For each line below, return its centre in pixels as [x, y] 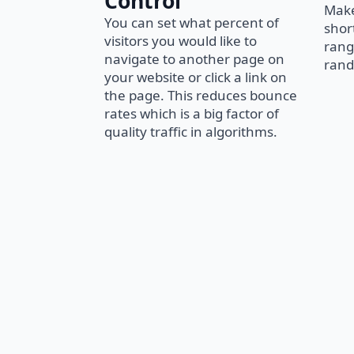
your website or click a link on [196, 77]
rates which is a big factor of [192, 113]
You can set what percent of [192, 23]
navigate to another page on [194, 59]
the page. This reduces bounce [201, 95]
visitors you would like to [181, 41]
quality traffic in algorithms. [191, 132]
